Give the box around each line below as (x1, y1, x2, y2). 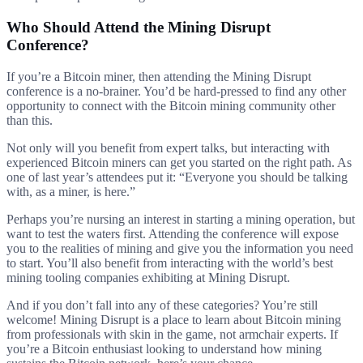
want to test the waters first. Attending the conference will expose (6, 226, 339, 241)
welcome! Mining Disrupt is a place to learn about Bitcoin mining (6, 312, 341, 327)
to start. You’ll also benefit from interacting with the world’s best (6, 255, 333, 270)
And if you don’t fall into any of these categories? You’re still (6, 297, 318, 312)
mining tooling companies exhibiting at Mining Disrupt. (6, 270, 290, 284)
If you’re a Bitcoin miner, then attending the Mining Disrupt (6, 69, 311, 83)
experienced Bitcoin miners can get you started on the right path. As (6, 155, 352, 169)
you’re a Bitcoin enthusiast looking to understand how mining (6, 341, 322, 356)
